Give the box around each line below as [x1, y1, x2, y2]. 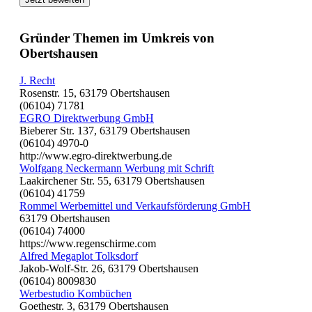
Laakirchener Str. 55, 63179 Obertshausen [19, 174, 205, 187]
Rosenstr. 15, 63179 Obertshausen [19, 86, 170, 99]
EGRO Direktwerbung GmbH [19, 111, 154, 124]
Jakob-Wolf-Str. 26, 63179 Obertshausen [19, 262, 198, 274]
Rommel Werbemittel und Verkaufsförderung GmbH [19, 199, 251, 212]
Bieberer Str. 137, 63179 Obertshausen [19, 124, 190, 136]
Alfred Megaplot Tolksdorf [19, 249, 138, 262]
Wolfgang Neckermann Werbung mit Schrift [19, 162, 214, 174]
